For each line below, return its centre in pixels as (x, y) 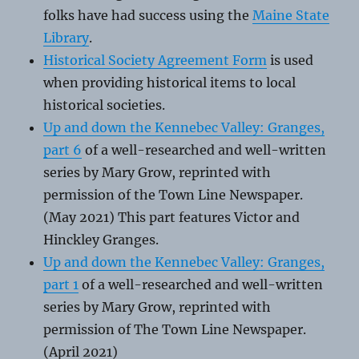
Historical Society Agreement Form (155, 61)
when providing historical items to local (170, 83)
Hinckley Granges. (101, 240)
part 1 (61, 285)
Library (67, 38)
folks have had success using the (148, 16)
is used (290, 61)
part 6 (63, 150)
